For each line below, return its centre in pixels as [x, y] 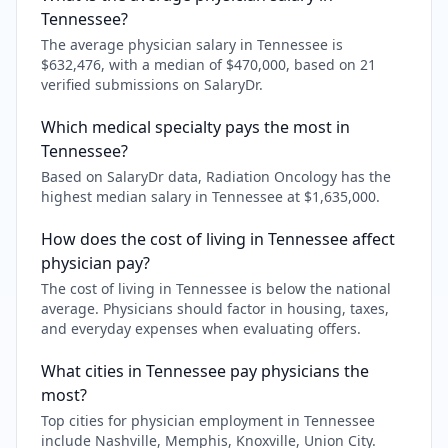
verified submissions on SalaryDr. [152, 84]
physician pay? [95, 263]
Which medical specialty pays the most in [195, 127]
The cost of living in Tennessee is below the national [216, 288]
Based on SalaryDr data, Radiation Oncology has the [216, 176]
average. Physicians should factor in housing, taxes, [215, 308]
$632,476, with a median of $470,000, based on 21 [208, 64]
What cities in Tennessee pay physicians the [205, 371]
